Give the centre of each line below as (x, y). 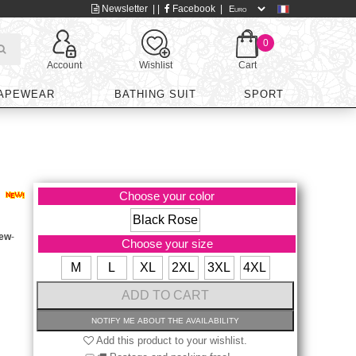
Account (64, 65)
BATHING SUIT (155, 94)
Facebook (193, 9)
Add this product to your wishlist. (171, 341)
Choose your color (167, 196)
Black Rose (166, 220)
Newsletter (124, 9)
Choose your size (167, 244)
